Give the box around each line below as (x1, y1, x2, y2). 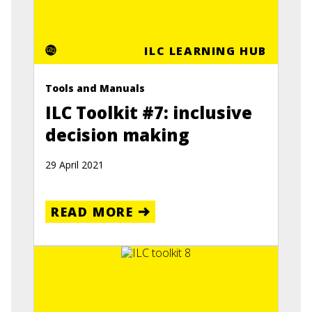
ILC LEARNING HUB (144, 43, 267, 59)
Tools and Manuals (45, 81, 145, 95)
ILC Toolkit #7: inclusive (45, 101, 252, 125)
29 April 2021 (45, 158, 104, 172)
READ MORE (51, 203, 134, 221)
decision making (45, 123, 189, 147)
